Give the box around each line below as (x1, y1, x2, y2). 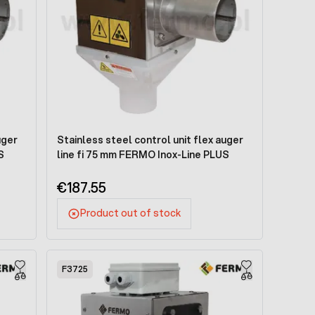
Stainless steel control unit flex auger (57, 132, 244, 147)
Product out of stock (79, 206, 181, 220)
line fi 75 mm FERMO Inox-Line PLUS (57, 147, 230, 162)
